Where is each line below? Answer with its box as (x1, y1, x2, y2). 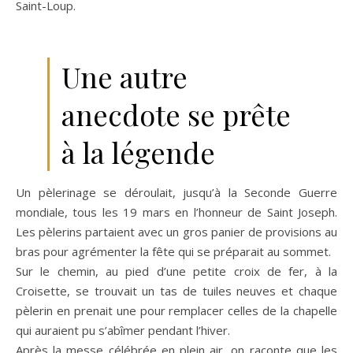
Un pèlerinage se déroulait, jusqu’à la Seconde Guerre (16, 184, 337, 200)
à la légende (61, 132, 215, 171)
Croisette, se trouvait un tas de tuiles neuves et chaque (16, 282, 337, 299)
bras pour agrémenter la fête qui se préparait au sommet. (16, 243, 331, 259)
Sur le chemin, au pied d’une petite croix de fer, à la (16, 262, 337, 279)
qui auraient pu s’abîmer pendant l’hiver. (16, 321, 230, 338)
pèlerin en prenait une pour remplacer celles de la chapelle (16, 302, 337, 318)
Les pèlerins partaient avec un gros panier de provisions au (16, 223, 337, 240)
